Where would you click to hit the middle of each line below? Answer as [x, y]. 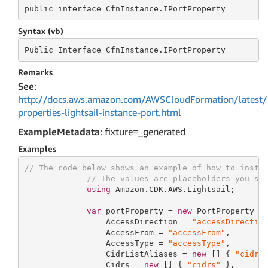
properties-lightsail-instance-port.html [100, 112]
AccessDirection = [108, 221]
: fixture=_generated [143, 132]
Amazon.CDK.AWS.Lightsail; [173, 189]
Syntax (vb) [41, 31]
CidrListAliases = [108, 254]
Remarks [35, 72]
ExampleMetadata [59, 132]
